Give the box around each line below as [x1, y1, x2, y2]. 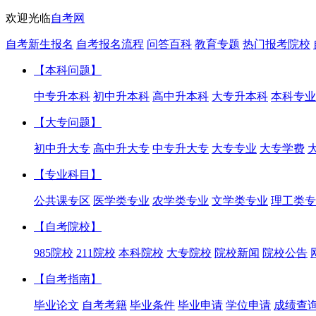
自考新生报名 [6, 38, 73, 50]
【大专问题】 [34, 116, 102, 128]
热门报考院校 [243, 38, 310, 50]
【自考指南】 [34, 273, 102, 285]
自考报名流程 [76, 38, 144, 50]
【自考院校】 [34, 221, 102, 233]
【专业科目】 [34, 169, 102, 181]
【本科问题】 [34, 64, 102, 76]
